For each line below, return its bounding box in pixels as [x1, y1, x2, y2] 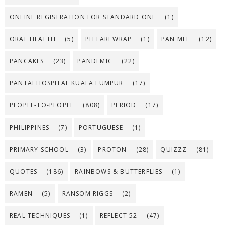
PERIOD [111, 101, 137, 110]
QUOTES [10, 167, 38, 176]
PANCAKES [10, 57, 44, 66]
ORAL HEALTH [10, 35, 56, 44]
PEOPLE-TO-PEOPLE [10, 101, 74, 110]
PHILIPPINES [10, 123, 50, 132]
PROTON [98, 145, 127, 154]
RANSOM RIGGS [62, 189, 114, 198]
